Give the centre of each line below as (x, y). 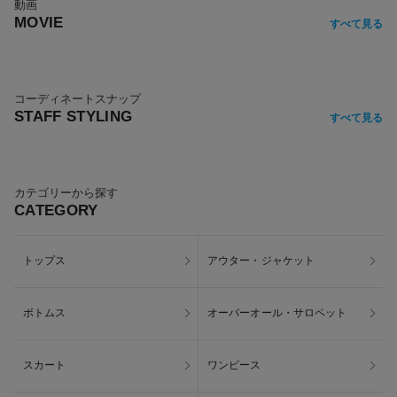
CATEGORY (56, 210)
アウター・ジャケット (261, 261)
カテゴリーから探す (66, 192)
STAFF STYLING (74, 116)
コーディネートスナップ (78, 98)
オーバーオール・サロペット (277, 313)
